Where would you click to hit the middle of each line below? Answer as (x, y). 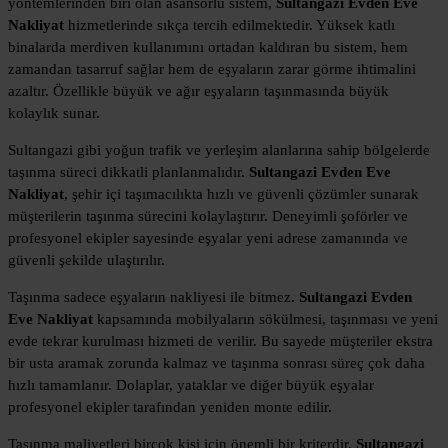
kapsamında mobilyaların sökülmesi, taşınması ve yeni (265, 318)
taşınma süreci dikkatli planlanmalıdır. (128, 171)
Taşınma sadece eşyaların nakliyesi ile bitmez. (153, 296)
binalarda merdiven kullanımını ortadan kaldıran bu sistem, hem (208, 46)
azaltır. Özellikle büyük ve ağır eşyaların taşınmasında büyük (198, 90)
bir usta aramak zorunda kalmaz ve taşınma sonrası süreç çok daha (216, 362)
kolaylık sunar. (54, 112)
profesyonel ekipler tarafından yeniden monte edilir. (170, 406)
